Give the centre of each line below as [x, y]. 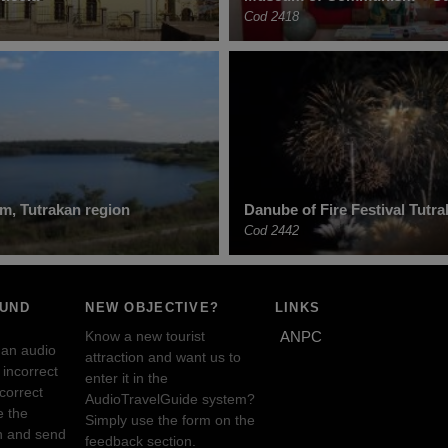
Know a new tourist [145, 335]
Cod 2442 [271, 231]
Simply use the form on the [170, 419]
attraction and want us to [163, 356]
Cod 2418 [271, 16]
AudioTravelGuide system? [170, 398]
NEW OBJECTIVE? [152, 308]
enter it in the [127, 377]
